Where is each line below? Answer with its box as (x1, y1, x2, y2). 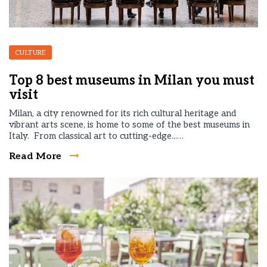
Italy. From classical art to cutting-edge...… (9, 131, 184, 141)
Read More (9, 151, 64, 162)
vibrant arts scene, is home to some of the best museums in (9, 119, 250, 130)
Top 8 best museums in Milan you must (9, 73, 254, 88)
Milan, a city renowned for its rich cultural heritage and (9, 108, 236, 119)
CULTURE (15, 49, 46, 57)
